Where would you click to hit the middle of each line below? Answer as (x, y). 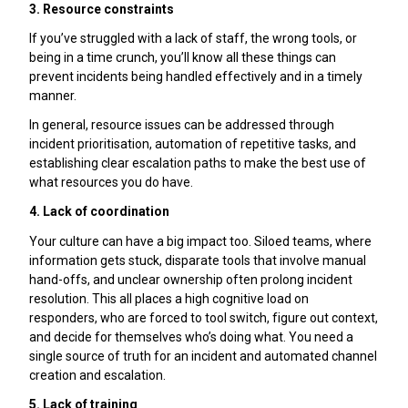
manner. (53, 95)
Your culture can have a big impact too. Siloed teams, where (200, 241)
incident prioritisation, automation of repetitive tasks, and (193, 144)
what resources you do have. (111, 183)
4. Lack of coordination (99, 212)
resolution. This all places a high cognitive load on (169, 298)
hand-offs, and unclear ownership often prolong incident (191, 279)
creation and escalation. (97, 375)
